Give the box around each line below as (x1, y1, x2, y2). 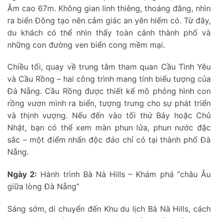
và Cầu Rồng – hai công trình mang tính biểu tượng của (7, 74, 211, 84)
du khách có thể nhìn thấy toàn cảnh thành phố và (7, 27, 211, 37)
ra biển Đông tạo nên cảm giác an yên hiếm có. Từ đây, (7, 15, 211, 25)
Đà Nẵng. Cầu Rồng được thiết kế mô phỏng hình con (7, 86, 211, 96)
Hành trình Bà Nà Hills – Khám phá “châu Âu (37, 169, 211, 180)
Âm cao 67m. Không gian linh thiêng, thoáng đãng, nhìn (7, 3, 211, 13)
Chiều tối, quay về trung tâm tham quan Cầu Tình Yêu (7, 62, 211, 72)
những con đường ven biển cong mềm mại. (7, 39, 165, 50)
